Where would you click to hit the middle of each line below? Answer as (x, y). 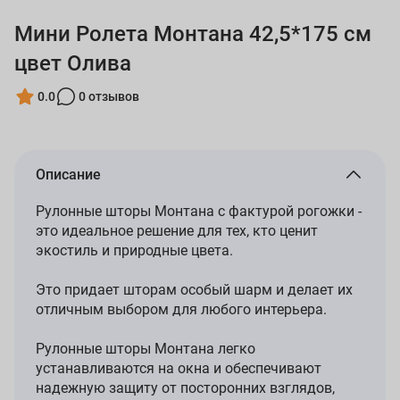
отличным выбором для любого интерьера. (181, 309)
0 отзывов (109, 96)
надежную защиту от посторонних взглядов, (185, 388)
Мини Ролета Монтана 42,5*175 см (193, 34)
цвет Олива (73, 63)
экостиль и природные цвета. (134, 250)
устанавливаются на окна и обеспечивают (179, 368)
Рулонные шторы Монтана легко (146, 349)
